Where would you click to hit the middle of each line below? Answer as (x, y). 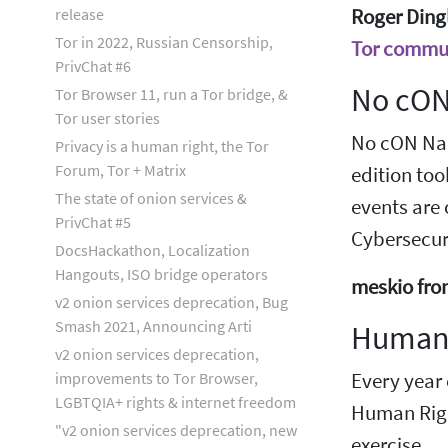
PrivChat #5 (93, 222)
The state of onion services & (151, 198)
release (79, 14)
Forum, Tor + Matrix (120, 170)
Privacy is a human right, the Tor (162, 146)
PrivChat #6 (93, 66)
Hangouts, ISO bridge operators (161, 274)
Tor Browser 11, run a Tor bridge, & (171, 94)
